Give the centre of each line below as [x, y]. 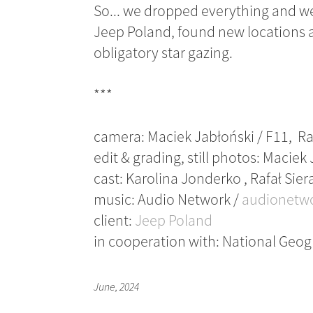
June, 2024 [117, 286]
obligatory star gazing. [163, 52]
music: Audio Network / [168, 199]
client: [115, 220]
